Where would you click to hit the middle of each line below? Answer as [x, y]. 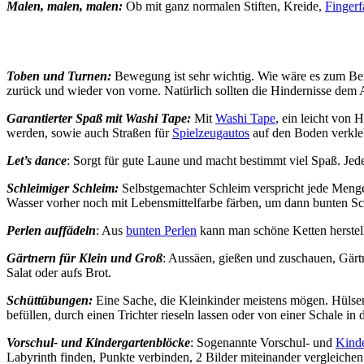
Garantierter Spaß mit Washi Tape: [100, 118]
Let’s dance [37, 160]
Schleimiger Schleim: [63, 188]
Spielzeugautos [211, 132]
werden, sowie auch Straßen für [89, 132]
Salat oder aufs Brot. [59, 272]
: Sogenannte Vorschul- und [263, 342]
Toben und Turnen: [59, 76]
